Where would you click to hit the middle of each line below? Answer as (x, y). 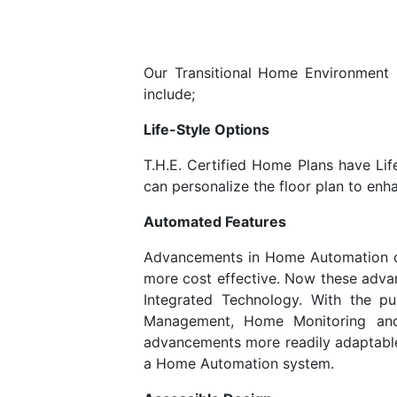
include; (169, 94)
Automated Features (215, 222)
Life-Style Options (206, 130)
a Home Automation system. (239, 364)
